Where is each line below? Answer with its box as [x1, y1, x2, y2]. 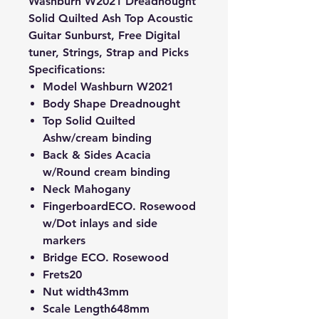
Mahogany [70, 182, 130, 196]
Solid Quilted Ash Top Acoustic [28, 11, 193, 25]
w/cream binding [62, 131, 152, 145]
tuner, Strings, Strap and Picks [28, 46, 189, 59]
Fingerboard [43, 199, 108, 213]
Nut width [43, 285, 96, 298]
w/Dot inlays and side [43, 216, 157, 230]
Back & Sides [43, 148, 112, 162]
